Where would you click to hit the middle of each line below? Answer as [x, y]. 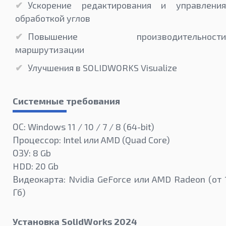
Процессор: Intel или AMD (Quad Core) [91, 140]
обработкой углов [53, 18]
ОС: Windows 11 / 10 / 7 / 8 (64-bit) [83, 127]
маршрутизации [50, 50]
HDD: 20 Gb [36, 166]
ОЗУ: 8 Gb [32, 153]
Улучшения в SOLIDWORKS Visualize [102, 68]
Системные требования [66, 101]
